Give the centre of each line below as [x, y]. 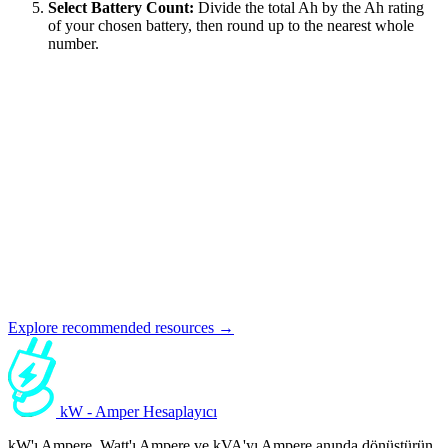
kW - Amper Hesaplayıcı [138, 412]
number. [73, 44]
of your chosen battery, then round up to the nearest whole [231, 26]
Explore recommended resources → [121, 328]
